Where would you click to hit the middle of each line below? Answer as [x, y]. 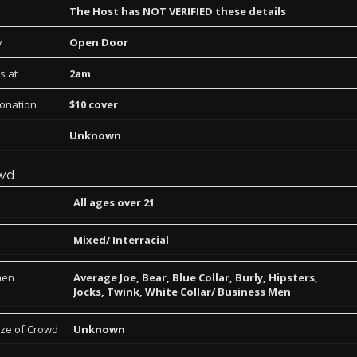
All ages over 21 [114, 202]
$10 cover [94, 104]
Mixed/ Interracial [121, 240]
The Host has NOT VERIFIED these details [178, 11]
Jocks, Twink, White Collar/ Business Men [182, 292]
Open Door [99, 42]
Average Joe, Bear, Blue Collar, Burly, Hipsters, [196, 277]
